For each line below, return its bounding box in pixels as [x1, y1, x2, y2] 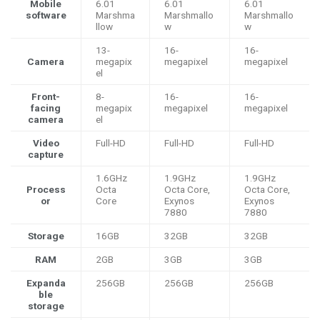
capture [28, 149, 64, 161]
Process [26, 184, 66, 196]
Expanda [26, 277, 66, 289]
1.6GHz [96, 172, 127, 184]
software [25, 9, 66, 21]
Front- [31, 91, 60, 103]
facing [31, 102, 61, 114]
